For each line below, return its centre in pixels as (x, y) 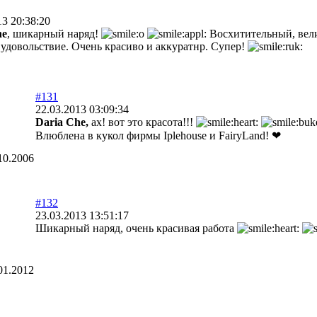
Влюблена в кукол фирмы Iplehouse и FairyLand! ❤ (158, 136)
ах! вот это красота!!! (142, 122)
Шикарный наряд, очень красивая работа (136, 228)
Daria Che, (62, 122)
